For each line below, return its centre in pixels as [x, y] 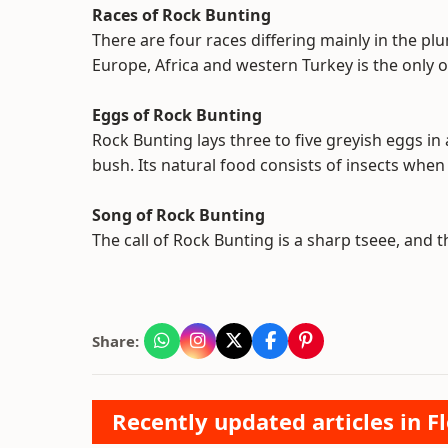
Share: [115, 341]
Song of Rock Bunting [178, 215]
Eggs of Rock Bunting [177, 115]
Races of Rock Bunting [181, 15]
